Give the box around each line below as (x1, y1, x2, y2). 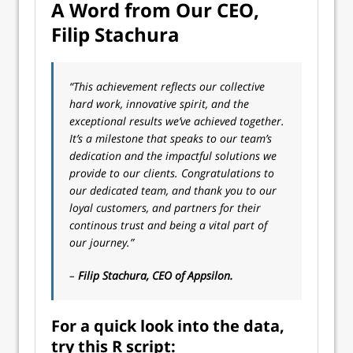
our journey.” (69, 235, 134, 250)
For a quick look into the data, (51, 315, 284, 336)
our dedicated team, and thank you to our (69, 183, 277, 198)
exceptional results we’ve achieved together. (69, 113, 284, 128)
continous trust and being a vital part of (69, 217, 267, 232)
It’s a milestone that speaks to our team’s (69, 131, 272, 146)
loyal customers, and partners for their (69, 200, 261, 215)
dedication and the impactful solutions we (69, 148, 277, 163)
